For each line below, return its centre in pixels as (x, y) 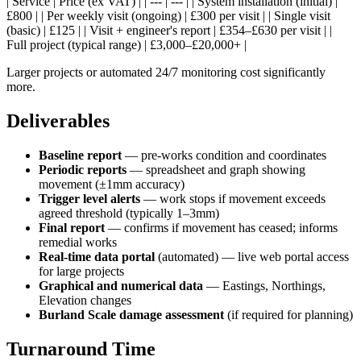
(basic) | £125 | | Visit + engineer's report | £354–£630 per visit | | (169, 31)
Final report (72, 228)
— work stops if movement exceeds (233, 199)
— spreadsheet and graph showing (216, 170)
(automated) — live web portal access (252, 257)
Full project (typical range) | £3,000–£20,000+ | (127, 45)
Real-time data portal (97, 257)
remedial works (78, 243)
